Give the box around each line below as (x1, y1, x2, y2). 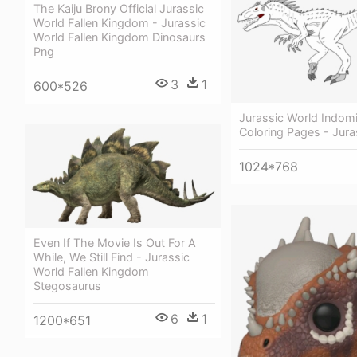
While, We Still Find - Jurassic (33, 250, 190, 265)
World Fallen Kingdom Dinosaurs (33, 29, 206, 44)
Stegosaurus (33, 279, 101, 293)
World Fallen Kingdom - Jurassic (33, 15, 206, 29)
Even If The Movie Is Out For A (33, 236, 196, 250)
